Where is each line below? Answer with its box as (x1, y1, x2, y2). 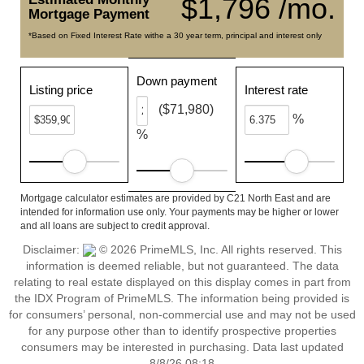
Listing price (29, 83, 93, 97)
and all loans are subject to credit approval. (20, 220, 210, 232)
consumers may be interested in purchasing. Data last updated (20, 340, 344, 353)
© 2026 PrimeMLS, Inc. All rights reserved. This (95, 243, 342, 256)
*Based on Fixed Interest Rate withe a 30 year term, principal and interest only (28, 31, 322, 40)
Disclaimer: (22, 243, 83, 256)
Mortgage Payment (28, 6, 149, 22)
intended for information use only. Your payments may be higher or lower (20, 206, 339, 218)
